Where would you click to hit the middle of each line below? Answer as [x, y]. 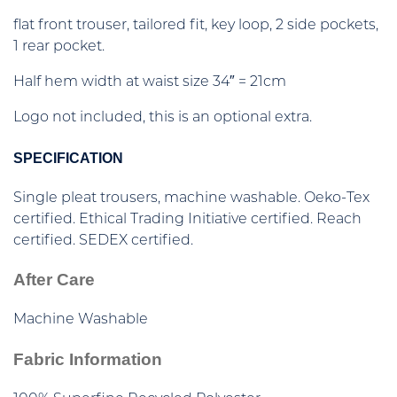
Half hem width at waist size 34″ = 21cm [150, 83]
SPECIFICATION [68, 158]
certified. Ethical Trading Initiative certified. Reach [187, 219]
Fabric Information [88, 359]
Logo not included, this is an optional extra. [163, 118]
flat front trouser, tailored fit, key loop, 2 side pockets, [196, 26]
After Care [54, 280]
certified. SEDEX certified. [103, 241]
